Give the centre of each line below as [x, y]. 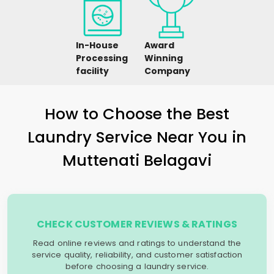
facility [92, 71]
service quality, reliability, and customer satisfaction [137, 255]
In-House [97, 45]
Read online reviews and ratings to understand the [137, 243]
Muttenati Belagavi [137, 160]
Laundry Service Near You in [137, 137]
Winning [164, 58]
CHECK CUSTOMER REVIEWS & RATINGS [137, 224]
